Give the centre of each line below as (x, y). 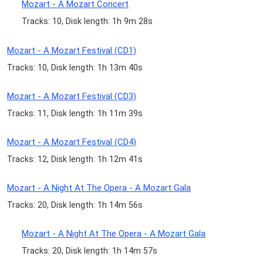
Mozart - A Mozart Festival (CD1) (72, 50)
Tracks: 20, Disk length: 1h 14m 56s (75, 205)
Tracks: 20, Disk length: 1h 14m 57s (90, 251)
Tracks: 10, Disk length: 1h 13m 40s (75, 67)
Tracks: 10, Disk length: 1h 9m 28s (87, 21)
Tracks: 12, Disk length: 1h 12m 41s (75, 159)
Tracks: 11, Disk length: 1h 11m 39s (75, 113)
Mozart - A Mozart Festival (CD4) (72, 142)
